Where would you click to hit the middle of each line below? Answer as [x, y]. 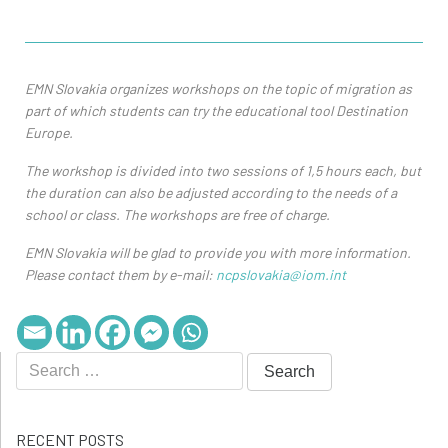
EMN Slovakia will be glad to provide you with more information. [218, 252]
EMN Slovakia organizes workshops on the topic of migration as [218, 88]
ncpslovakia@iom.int [281, 274]
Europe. [49, 132]
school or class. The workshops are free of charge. [177, 214]
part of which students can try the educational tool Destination [216, 110]
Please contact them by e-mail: [120, 274]
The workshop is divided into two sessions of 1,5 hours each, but [223, 170]
